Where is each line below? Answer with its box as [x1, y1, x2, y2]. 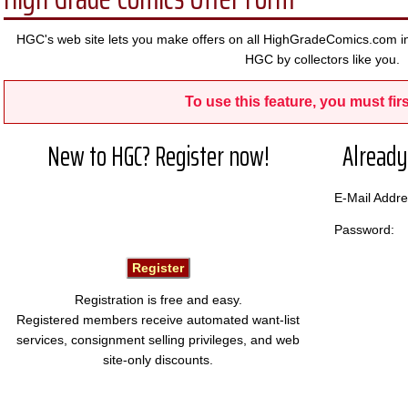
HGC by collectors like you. [245, 52, 400, 66]
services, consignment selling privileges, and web [16, 332, 300, 347]
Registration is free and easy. [74, 292, 242, 307]
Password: [334, 222, 394, 237]
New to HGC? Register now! [46, 135, 270, 178]
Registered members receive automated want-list [16, 312, 300, 327]
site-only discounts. [103, 352, 213, 367]
